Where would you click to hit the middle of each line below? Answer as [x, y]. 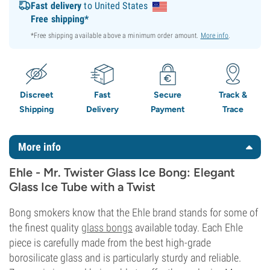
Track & [233, 95]
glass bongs [107, 228]
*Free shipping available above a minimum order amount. [116, 36]
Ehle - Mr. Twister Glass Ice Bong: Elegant [122, 172]
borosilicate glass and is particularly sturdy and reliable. [125, 258]
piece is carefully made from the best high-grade [110, 243]
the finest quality [45, 228]
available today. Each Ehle [188, 228]
